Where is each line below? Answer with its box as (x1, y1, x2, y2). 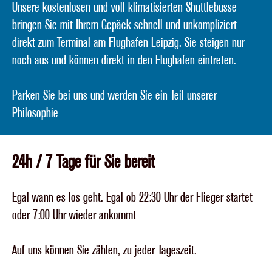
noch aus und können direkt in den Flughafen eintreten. (12, 52, 236, 69)
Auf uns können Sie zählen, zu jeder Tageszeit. (12, 242, 197, 259)
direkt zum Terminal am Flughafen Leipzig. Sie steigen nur (12, 34, 245, 51)
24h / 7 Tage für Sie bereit (12, 151, 155, 173)
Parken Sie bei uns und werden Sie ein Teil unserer (12, 87, 217, 104)
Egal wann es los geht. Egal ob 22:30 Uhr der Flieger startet (12, 189, 253, 206)
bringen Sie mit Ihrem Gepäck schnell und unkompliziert (12, 16, 237, 33)
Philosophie (12, 104, 58, 121)
